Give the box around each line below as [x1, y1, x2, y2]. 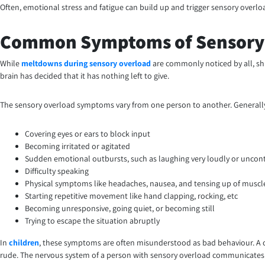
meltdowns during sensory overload [21, 58, 151, 69]
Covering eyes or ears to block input [25, 128, 150, 140]
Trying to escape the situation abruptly [25, 215, 160, 227]
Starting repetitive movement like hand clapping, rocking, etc [25, 190, 238, 202]
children [9, 237, 39, 248]
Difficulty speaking [25, 166, 89, 177]
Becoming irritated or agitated [25, 141, 130, 152]
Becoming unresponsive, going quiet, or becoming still [25, 203, 215, 214]
